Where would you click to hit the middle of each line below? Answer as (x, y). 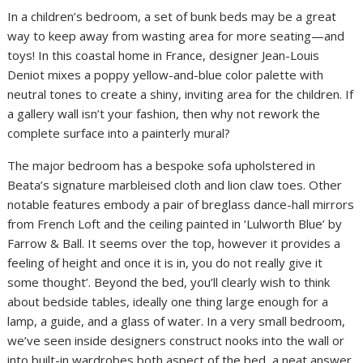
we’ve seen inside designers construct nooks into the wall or (176, 341)
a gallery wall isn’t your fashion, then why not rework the (164, 114)
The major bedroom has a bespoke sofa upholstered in (162, 166)
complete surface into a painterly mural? (119, 133)
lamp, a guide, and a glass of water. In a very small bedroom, (177, 321)
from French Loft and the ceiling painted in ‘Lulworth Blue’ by (175, 224)
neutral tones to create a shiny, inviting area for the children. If (181, 94)
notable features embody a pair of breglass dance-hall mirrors (181, 205)
